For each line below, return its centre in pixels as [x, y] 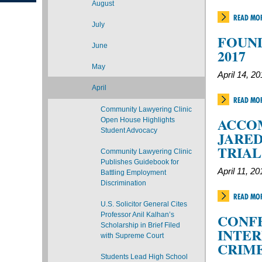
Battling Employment [133, 173]
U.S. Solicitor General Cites [144, 204]
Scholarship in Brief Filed [140, 225]
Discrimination [123, 183]
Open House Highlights [138, 120]
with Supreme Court [132, 236]
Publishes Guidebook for [140, 162]
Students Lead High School [144, 257]
